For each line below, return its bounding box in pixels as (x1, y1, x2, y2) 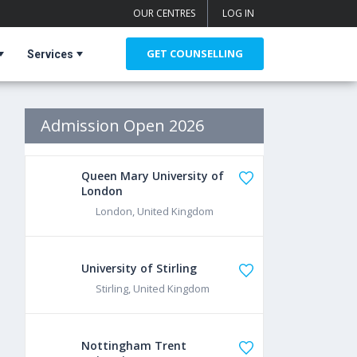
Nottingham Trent (81, 338, 187, 353)
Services (26, 48, 73, 61)
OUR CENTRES (133, 6, 195, 20)
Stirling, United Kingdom (96, 281, 210, 296)
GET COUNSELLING (147, 46, 243, 61)
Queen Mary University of (81, 168, 225, 183)
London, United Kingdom (96, 204, 214, 218)
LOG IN (222, 6, 254, 20)
